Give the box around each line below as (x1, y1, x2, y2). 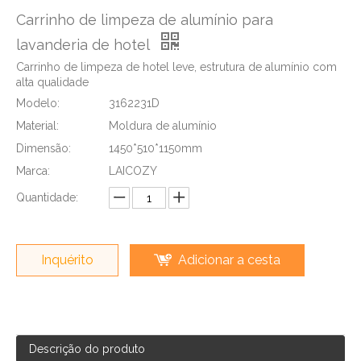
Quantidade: (16, 191, 78, 204)
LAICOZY (109, 164, 157, 177)
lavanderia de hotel (16, 36, 153, 53)
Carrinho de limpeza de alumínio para (16, 11, 273, 28)
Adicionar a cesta (178, 252, 280, 268)
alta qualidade (16, 76, 89, 89)
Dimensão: (16, 142, 71, 155)
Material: (16, 119, 59, 132)
